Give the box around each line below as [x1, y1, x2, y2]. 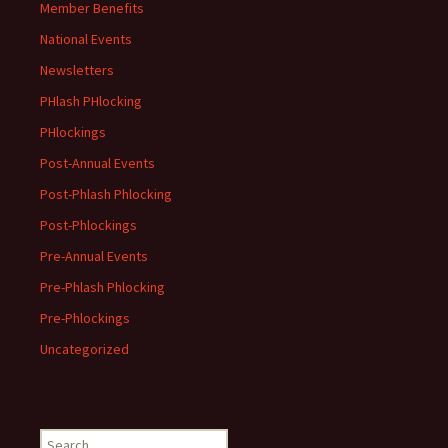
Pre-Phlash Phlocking [40, 278, 165, 297]
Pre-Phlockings [40, 309, 130, 328]
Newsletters [40, 61, 114, 80]
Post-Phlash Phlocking [40, 185, 172, 204]
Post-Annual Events [40, 154, 155, 173]
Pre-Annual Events [40, 247, 148, 266]
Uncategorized [40, 340, 129, 359]
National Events [40, 30, 132, 49]
